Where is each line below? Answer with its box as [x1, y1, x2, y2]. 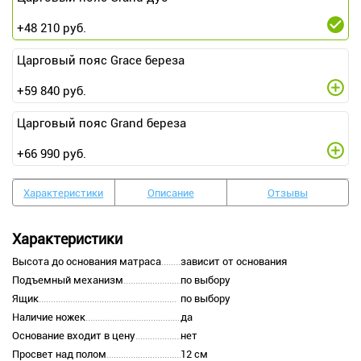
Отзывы [267, 186, 308, 199]
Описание [147, 186, 194, 199]
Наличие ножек [12, 311, 85, 324]
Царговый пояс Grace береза [17, 53, 185, 68]
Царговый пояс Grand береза [17, 116, 186, 131]
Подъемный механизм [12, 274, 123, 287]
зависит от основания [180, 255, 287, 268]
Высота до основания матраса [12, 255, 161, 268]
